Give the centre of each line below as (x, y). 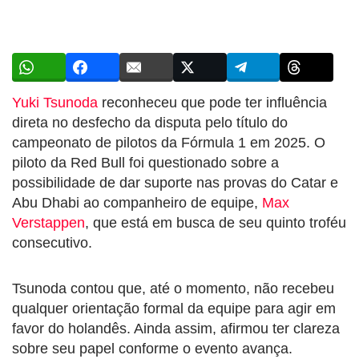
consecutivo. (52, 242)
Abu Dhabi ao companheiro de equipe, (137, 202)
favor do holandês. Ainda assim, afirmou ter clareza (176, 328)
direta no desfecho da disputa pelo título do (150, 122)
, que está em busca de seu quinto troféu (216, 222)
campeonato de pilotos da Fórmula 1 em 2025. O (169, 142)
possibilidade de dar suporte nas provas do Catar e (175, 182)
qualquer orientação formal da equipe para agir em (174, 308)
